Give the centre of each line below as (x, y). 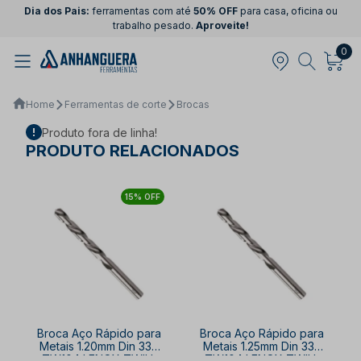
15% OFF (143, 196)
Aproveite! (222, 25)
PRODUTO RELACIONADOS (133, 150)
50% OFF (215, 11)
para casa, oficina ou (287, 11)
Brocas (193, 104)
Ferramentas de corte (116, 104)
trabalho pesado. (154, 25)
